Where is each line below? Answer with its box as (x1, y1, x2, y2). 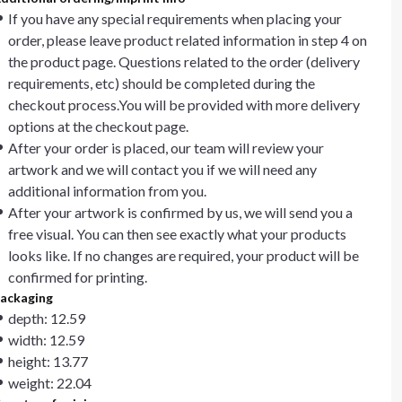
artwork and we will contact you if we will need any (8, 161, 317, 178)
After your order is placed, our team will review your (8, 139, 324, 156)
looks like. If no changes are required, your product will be (8, 247, 359, 264)
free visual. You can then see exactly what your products (8, 225, 346, 242)
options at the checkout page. (8, 118, 188, 135)
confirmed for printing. (8, 268, 147, 285)
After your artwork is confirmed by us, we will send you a (8, 204, 353, 221)
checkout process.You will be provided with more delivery (8, 96, 360, 113)
